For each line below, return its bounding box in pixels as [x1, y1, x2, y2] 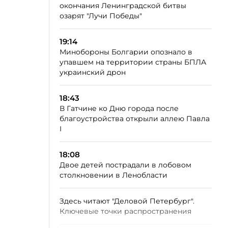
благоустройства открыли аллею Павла [60, 114, 210, 123]
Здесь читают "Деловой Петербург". [60, 196, 194, 206]
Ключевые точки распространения [60, 207, 191, 216]
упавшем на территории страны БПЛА [60, 58, 206, 67]
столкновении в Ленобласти [60, 170, 167, 180]
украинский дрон [60, 68, 126, 77]
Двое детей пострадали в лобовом [60, 160, 191, 169]
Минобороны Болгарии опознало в [60, 47, 192, 56]
